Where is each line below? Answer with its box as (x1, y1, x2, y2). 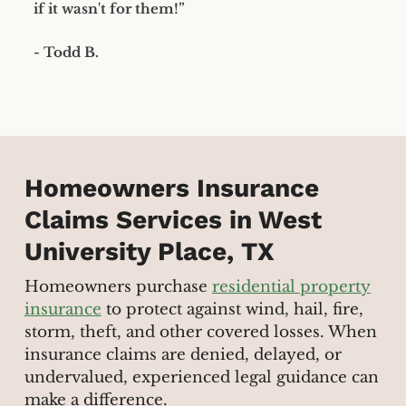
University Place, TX (24, 236, 275, 266)
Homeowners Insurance (24, 172, 319, 203)
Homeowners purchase (24, 277, 212, 297)
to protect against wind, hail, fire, (101, 300, 363, 320)
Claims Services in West (24, 204, 322, 235)
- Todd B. (33, 43, 99, 61)
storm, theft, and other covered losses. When (24, 323, 377, 343)
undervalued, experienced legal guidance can (24, 368, 379, 388)
